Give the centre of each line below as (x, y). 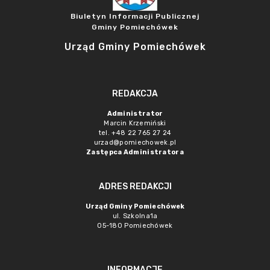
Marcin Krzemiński (135, 123)
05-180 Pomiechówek (135, 226)
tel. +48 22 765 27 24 (135, 133)
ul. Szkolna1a (135, 216)
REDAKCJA (135, 94)
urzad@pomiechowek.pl (135, 143)
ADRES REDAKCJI (135, 187)
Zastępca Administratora (135, 152)
